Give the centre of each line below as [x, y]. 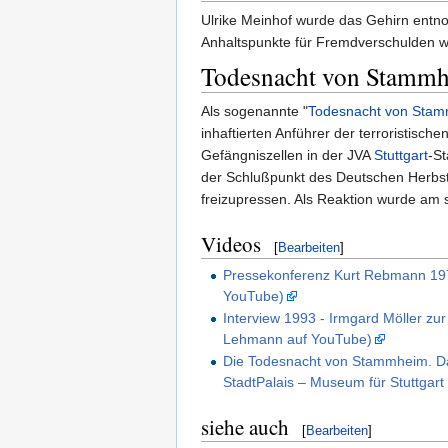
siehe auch [245, 427]
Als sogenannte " [254, 111]
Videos [231, 244]
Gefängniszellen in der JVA [287, 155]
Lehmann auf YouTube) [298, 338]
